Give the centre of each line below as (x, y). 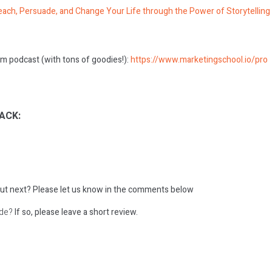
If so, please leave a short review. (75, 212)
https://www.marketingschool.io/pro (199, 59)
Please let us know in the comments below (112, 189)
